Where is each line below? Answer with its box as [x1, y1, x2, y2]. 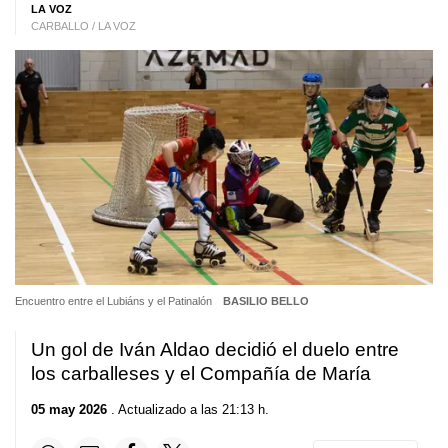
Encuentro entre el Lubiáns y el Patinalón [15, 295, 215, 308]
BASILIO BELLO [222, 295, 309, 308]
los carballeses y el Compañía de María [31, 363, 371, 385]
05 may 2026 [31, 401, 107, 417]
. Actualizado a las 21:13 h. [107, 401, 269, 417]
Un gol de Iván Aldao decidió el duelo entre [31, 339, 399, 361]
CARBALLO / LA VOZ [31, 20, 136, 32]
